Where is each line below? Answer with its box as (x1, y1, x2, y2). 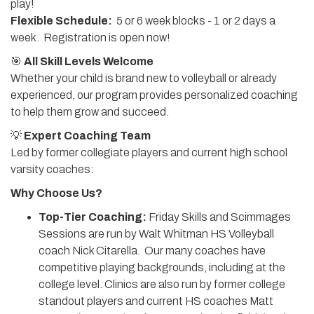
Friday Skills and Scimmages (146, 211, 291, 223)
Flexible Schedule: (11, 15, 112, 27)
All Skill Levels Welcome (24, 55, 153, 67)
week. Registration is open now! (11, 32, 172, 43)
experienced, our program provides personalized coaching (11, 89, 298, 101)
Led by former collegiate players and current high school (11, 146, 287, 158)
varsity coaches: (11, 163, 94, 175)
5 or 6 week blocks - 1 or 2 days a (112, 15, 275, 27)
